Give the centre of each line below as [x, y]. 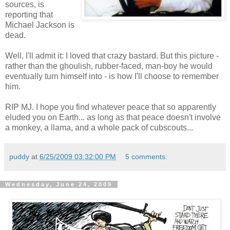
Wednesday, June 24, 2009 [59, 184]
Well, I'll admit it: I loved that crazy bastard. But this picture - [112, 55]
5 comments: [147, 156]
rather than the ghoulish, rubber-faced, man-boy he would [109, 66]
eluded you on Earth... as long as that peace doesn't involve [113, 117]
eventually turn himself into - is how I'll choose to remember [112, 76]
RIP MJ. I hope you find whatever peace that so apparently [111, 107]
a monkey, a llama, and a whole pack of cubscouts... [99, 127]
